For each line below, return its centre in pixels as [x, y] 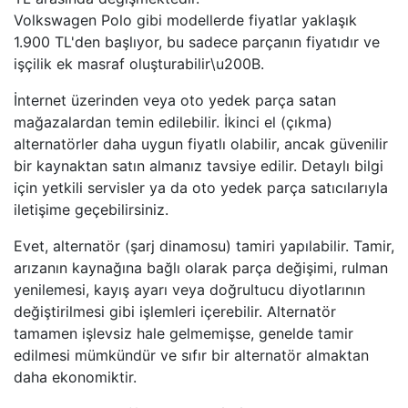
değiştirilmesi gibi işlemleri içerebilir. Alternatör [175, 311]
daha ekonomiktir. [75, 377]
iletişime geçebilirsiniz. [91, 209]
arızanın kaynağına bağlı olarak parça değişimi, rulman [201, 268]
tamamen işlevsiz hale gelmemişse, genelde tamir [184, 333]
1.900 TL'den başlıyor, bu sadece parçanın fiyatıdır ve [197, 42]
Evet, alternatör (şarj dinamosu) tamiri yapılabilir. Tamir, [204, 246]
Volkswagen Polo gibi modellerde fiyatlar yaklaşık [185, 20]
